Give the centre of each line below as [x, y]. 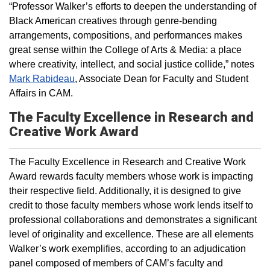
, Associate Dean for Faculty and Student [162, 79]
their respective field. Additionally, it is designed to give [125, 191]
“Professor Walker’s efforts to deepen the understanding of [133, 6]
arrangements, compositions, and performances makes [126, 35]
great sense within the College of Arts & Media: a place [125, 50]
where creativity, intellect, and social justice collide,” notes [132, 64]
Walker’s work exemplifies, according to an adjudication [127, 249]
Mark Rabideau [42, 79]
